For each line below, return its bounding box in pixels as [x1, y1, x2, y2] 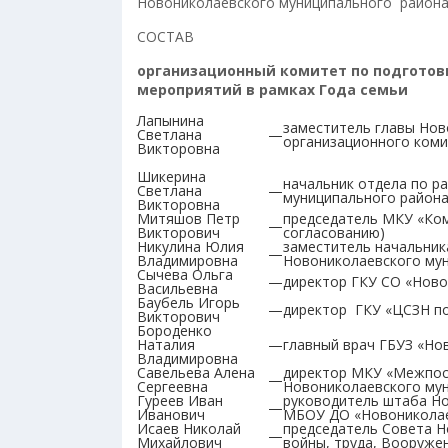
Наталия [137, 335, 195, 354]
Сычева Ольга [137, 265, 233, 284]
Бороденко [137, 321, 212, 340]
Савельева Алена [137, 363, 255, 382]
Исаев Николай [137, 419, 241, 438]
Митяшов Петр [137, 209, 240, 228]
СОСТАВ [137, 27, 194, 46]
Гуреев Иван [137, 391, 223, 410]
